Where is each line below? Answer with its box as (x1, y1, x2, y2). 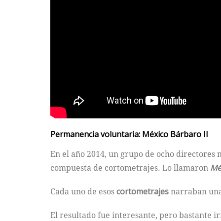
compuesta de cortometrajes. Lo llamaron (50, 162, 210, 174)
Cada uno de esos (50, 186, 116, 197)
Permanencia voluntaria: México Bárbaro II (50, 129, 208, 140)
